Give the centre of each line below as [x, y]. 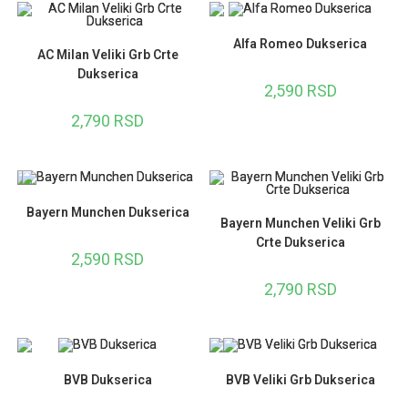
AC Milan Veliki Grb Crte [107, 55]
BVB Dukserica [107, 380]
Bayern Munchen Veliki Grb [300, 223]
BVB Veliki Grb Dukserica [300, 380]
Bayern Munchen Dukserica [107, 212]
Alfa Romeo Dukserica [301, 44]
